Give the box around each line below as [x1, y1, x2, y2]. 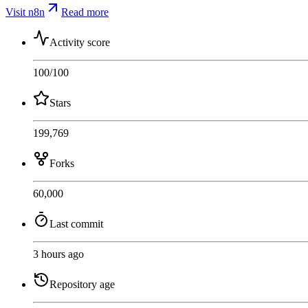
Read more [61, 5, 109, 18]
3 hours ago [33, 247, 84, 260]
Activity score [49, 36, 110, 48]
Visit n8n [5, 5, 45, 18]
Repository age [49, 278, 115, 290]
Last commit [49, 217, 103, 230]
